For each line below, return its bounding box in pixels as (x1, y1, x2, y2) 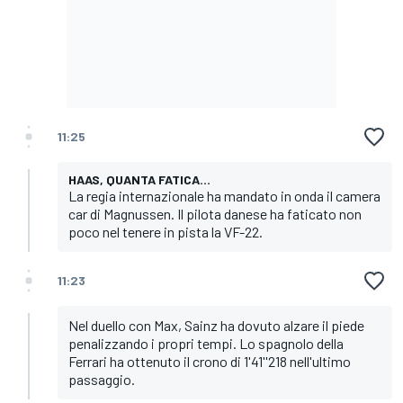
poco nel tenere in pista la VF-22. (68, 222, 263, 240)
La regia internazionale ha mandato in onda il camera (68, 186, 381, 204)
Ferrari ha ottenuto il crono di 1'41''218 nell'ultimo (68, 352, 351, 370)
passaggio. (68, 370, 135, 388)
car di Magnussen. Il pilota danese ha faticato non (68, 204, 362, 222)
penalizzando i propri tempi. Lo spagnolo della (68, 334, 344, 352)
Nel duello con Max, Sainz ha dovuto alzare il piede (68, 316, 364, 334)
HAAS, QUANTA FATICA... (68, 171, 210, 187)
